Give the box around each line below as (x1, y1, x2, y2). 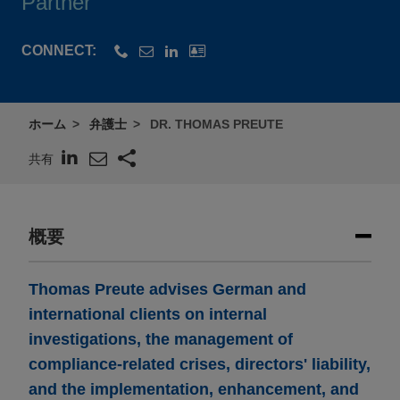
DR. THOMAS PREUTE (150, 117, 283, 132)
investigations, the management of (29, 330, 293, 349)
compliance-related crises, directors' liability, (29, 355, 371, 374)
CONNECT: (21, 43, 96, 59)
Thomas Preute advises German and (29, 280, 306, 299)
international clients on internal (29, 305, 267, 324)
